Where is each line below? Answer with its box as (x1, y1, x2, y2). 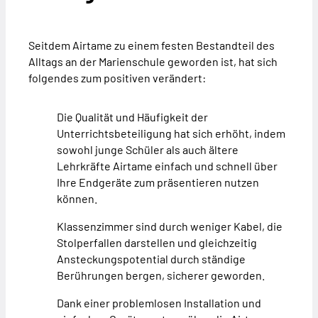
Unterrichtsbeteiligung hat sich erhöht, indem (57, 126, 285, 141)
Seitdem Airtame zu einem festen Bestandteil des (28, 38, 275, 53)
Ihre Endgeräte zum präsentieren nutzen (57, 175, 259, 190)
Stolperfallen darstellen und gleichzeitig (57, 236, 257, 250)
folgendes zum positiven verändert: (28, 71, 206, 85)
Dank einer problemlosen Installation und (57, 296, 261, 310)
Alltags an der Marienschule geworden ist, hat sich (28, 55, 278, 69)
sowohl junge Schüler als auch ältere (57, 143, 238, 157)
